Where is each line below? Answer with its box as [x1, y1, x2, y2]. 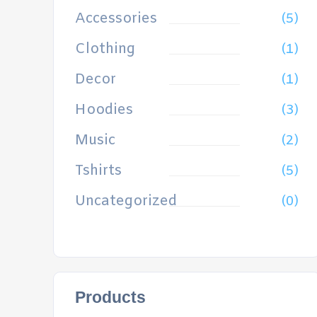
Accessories [75, 9, 157, 28]
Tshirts [75, 161, 122, 180]
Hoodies [75, 100, 133, 120]
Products [75, 288, 146, 306]
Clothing [75, 40, 135, 59]
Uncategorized [75, 192, 177, 211]
